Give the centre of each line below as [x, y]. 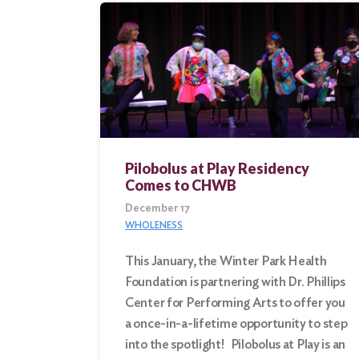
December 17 [157, 208]
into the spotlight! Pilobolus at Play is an [236, 345]
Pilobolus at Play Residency [217, 169]
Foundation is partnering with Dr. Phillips [235, 282]
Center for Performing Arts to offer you [235, 303]
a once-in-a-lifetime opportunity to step [236, 324]
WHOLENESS [154, 225]
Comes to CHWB [181, 186]
